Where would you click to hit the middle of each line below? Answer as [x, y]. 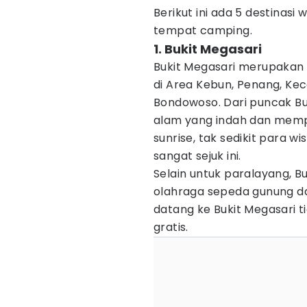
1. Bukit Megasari [208, 49]
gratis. [171, 227]
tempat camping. [203, 30]
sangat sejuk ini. [197, 156]
